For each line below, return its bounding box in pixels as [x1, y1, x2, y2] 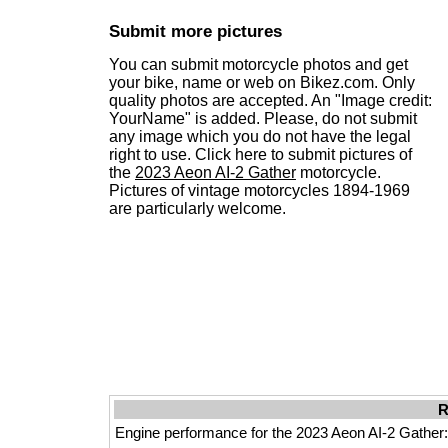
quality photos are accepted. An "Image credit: [109, 92, 432, 110]
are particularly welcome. [109, 200, 286, 218]
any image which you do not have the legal [109, 128, 411, 146]
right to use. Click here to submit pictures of [109, 146, 412, 164]
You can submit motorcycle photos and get [109, 56, 408, 74]
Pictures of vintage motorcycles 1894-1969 [109, 182, 410, 200]
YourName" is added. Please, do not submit [109, 110, 417, 128]
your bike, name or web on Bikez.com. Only [109, 74, 415, 92]
